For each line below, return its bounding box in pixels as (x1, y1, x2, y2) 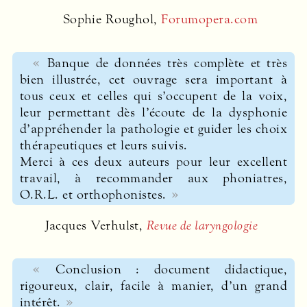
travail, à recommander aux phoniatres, (19, 169, 288, 186)
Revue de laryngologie (146, 217, 258, 234)
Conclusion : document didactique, (56, 260, 288, 278)
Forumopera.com (161, 11, 258, 28)
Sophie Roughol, (62, 11, 162, 28)
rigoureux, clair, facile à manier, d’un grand (19, 277, 288, 294)
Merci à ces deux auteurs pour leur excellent (19, 153, 288, 170)
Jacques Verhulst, (45, 217, 147, 234)
